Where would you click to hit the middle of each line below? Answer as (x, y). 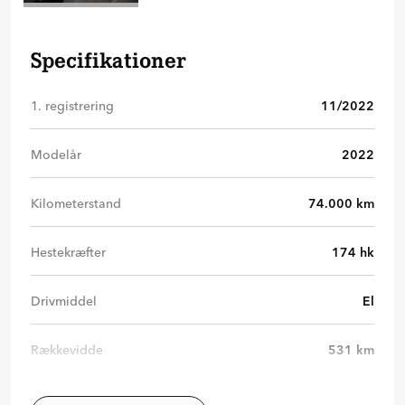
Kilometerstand (76, 203)
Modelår (56, 154)
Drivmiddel (64, 301)
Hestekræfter (68, 252)
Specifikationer (108, 60)
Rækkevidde (67, 349)
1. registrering (72, 105)
